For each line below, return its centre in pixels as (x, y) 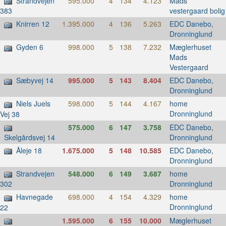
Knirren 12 (33, 24)
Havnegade (35, 197)
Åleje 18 (29, 150)
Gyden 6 (30, 47)
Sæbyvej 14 (35, 80)
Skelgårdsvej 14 (30, 137)
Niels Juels (33, 104)
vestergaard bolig (197, 10)
